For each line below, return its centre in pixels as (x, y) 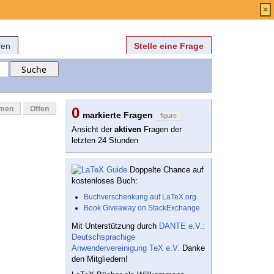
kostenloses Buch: (105, 181)
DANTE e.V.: (182, 226)
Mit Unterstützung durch (115, 226)
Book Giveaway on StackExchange (142, 208)
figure (168, 116)
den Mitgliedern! (100, 259)
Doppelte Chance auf (165, 170)
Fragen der (161, 130)
